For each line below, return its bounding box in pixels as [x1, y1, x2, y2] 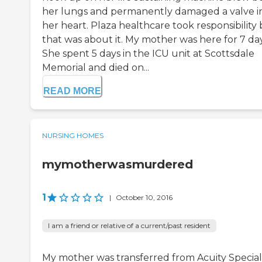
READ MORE [43, 86, 101, 96]
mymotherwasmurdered [42, 157, 193, 172]
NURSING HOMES [42, 131, 104, 140]
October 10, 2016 [116, 193, 173, 202]
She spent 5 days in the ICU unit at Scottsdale [42, 48, 254, 60]
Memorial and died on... [42, 62, 149, 74]
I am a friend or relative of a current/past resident [48, 221, 211, 230]
